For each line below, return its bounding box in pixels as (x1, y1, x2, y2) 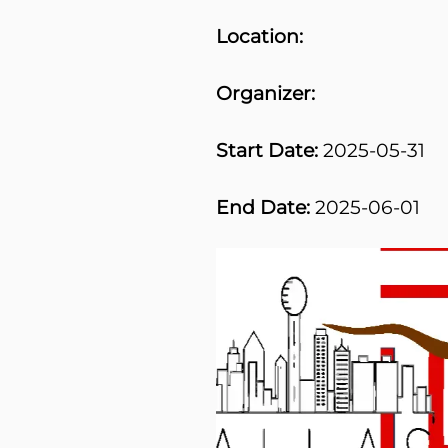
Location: (215, 24, 303, 49)
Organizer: (215, 81, 315, 106)
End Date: (215, 194, 310, 219)
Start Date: (215, 138, 318, 163)
